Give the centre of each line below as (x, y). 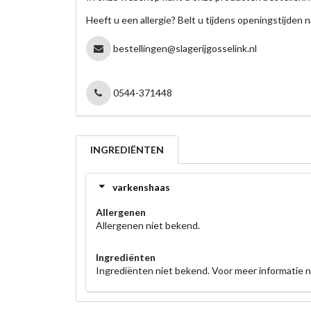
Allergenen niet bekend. (148, 225)
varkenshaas (141, 187)
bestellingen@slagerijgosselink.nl (185, 48)
